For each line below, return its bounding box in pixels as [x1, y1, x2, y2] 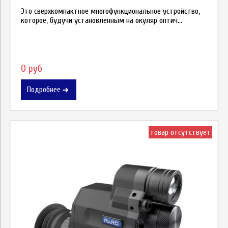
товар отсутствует [150, 127, 211, 137]
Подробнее [27, 84, 61, 94]
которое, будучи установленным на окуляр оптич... [21, 16, 182, 25]
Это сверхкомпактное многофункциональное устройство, [21, 7, 200, 16]
